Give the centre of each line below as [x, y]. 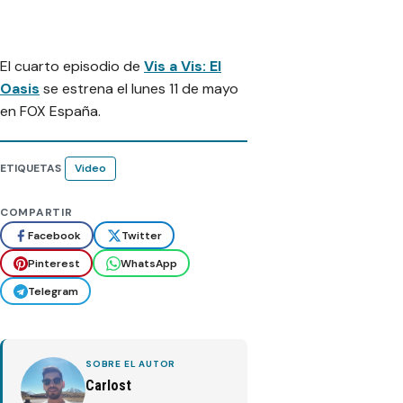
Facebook [54, 235]
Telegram [53, 291]
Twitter [141, 235]
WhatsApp [148, 263]
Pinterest [54, 263]
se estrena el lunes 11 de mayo [139, 89]
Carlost [108, 386]
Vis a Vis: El [183, 67]
